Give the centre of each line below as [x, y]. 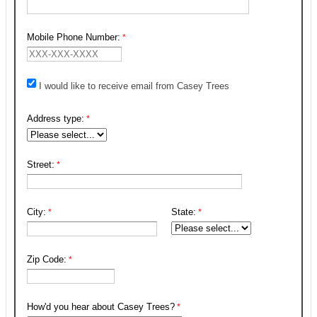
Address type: [56, 119]
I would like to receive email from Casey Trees [134, 86]
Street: [41, 165]
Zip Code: [47, 259]
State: [184, 212]
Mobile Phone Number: [74, 37]
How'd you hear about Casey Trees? [101, 307]
